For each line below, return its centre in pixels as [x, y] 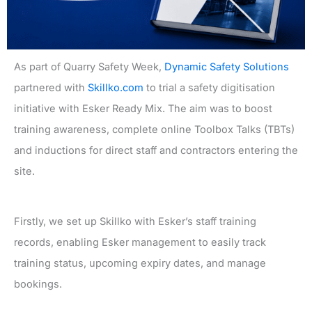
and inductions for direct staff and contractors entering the [156, 151]
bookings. [38, 284]
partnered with [51, 88]
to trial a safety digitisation [209, 88]
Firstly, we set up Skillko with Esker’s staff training [135, 222]
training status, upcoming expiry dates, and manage [140, 264]
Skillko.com [116, 88]
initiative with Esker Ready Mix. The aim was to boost [143, 109]
